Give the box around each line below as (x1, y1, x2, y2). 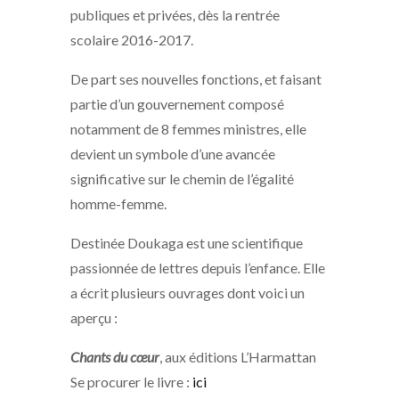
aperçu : (70, 309, 118, 327)
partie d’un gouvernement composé (70, 95, 284, 113)
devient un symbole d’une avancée (70, 145, 275, 163)
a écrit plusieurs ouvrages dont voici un (70, 284, 305, 302)
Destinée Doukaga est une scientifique (70, 234, 303, 252)
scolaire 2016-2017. (70, 31, 193, 49)
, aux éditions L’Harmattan (159, 348, 316, 366)
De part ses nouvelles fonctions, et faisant (70, 70, 322, 88)
